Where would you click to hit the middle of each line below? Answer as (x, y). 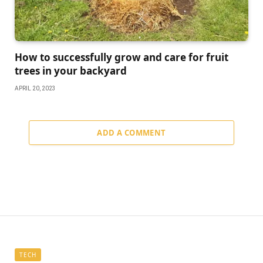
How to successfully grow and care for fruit (122, 58)
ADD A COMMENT (131, 133)
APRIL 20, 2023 (35, 89)
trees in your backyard (71, 71)
